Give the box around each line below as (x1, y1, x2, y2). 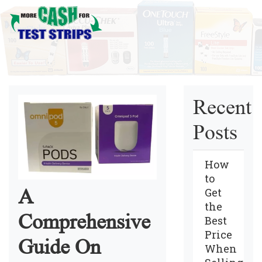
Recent (192, 95, 251, 119)
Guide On (18, 235, 101, 259)
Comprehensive (18, 209, 150, 234)
